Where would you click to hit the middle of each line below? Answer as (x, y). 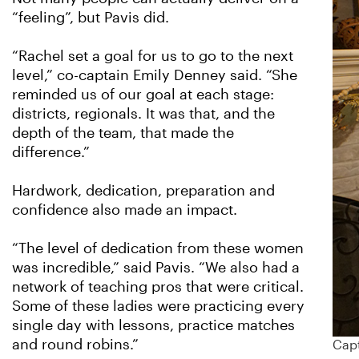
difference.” (51, 152)
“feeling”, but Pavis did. (93, 18)
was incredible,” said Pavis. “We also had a (156, 268)
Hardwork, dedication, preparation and (143, 191)
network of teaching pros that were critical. (158, 287)
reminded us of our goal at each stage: (143, 95)
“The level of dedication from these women (158, 248)
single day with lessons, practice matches (153, 325)
